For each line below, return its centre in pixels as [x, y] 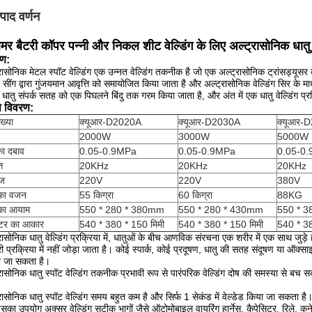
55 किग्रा [96, 195]
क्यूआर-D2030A [209, 122]
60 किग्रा [195, 195]
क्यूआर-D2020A [110, 122]
